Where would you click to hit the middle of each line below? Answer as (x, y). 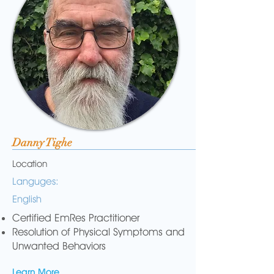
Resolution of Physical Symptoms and (98, 232)
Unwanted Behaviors (59, 246)
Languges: (35, 181)
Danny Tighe (42, 143)
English (27, 199)
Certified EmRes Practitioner (76, 218)
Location (30, 164)
